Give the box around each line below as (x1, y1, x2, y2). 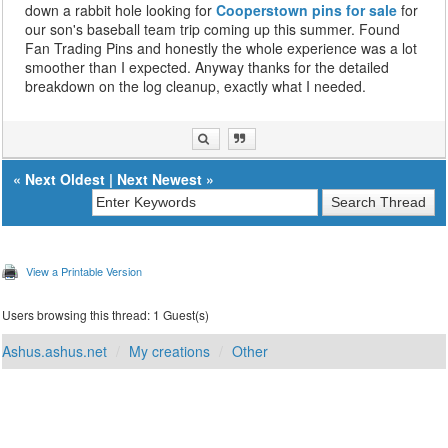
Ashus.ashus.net (2, 341, 108, 362)
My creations (129, 341, 211, 362)
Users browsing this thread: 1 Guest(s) (2, 306, 210, 324)
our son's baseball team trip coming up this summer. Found (25, 19, 401, 40)
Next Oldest (25, 169, 106, 190)
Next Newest (117, 169, 203, 190)
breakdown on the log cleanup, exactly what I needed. (25, 76, 367, 97)
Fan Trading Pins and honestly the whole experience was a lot (25, 38, 418, 59)
